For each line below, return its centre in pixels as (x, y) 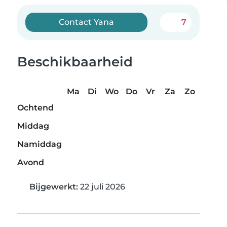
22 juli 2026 (102, 187)
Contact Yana (87, 22)
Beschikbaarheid (75, 62)
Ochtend (35, 108)
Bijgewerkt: (54, 187)
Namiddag (40, 144)
